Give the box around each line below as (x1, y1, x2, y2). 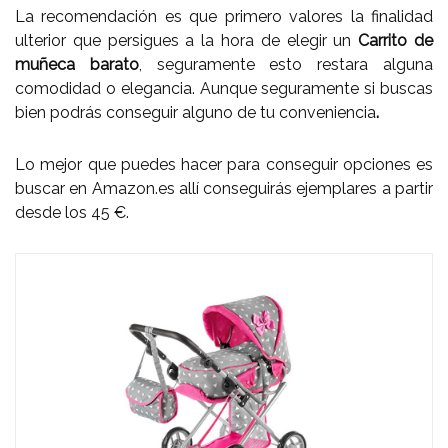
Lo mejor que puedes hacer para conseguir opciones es (15, 154, 433, 174)
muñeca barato (15, 54, 139, 74)
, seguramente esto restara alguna (138, 54, 434, 74)
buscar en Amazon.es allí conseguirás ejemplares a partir (15, 178, 433, 198)
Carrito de (358, 30, 434, 50)
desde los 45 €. (15, 202, 129, 222)
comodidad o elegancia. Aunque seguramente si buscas (15, 78, 433, 98)
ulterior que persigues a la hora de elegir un (15, 30, 359, 50)
